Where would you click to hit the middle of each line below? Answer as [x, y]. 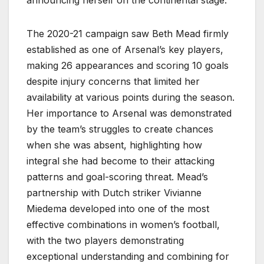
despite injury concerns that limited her [113, 81]
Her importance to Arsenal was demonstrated [129, 113]
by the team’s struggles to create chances [120, 129]
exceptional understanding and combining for [128, 256]
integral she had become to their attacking [121, 161]
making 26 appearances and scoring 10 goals [128, 65]
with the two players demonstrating [105, 240]
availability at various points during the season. [131, 97]
